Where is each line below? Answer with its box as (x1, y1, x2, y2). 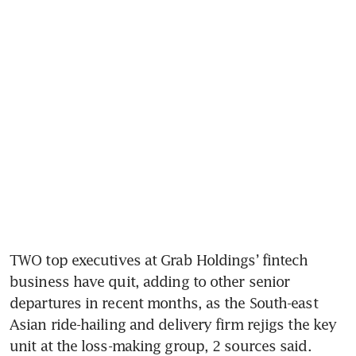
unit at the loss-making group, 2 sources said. (10, 336, 311, 354)
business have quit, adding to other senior (10, 272, 290, 290)
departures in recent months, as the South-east (10, 293, 318, 311)
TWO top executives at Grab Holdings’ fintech (10, 250, 308, 269)
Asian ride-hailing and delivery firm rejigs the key (10, 315, 337, 333)
